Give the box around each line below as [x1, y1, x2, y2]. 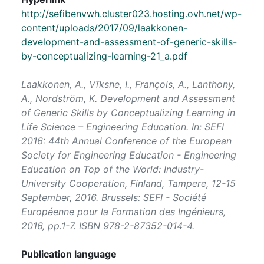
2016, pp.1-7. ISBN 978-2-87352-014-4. [21, 220, 194, 232]
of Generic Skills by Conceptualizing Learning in [21, 107, 235, 118]
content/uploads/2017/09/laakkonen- [21, 22, 187, 34]
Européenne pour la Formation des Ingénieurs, [21, 206, 226, 217]
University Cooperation [21, 177, 125, 189]
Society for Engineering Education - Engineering [21, 149, 236, 161]
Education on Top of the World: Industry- [21, 163, 204, 175]
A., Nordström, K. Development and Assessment [21, 93, 235, 104]
